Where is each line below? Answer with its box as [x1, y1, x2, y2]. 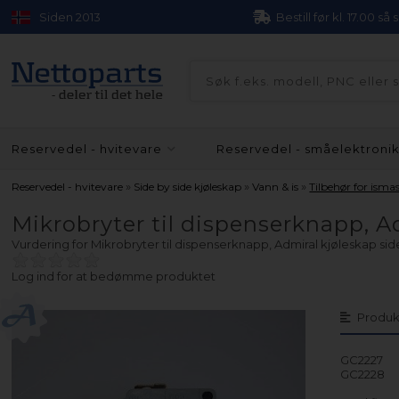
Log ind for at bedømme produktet [12, 269, 216, 283]
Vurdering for [12, 237, 92, 251]
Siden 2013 [39, 10, 102, 24]
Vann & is [252, 180, 299, 193]
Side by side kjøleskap [134, 180, 242, 193]
